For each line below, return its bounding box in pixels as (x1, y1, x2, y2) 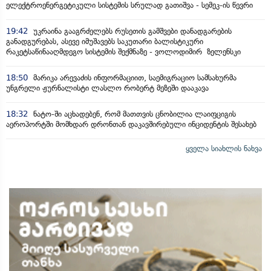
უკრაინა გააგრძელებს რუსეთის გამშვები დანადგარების (31, 26, 232, 36)
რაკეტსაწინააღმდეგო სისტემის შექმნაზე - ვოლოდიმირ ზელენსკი (6, 47, 241, 56)
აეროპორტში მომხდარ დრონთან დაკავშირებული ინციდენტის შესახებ (6, 119, 256, 129)
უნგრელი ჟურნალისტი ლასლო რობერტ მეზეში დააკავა (6, 83, 209, 93)
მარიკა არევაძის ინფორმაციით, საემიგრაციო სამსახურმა (31, 73, 237, 82)
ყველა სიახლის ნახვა (186, 143, 262, 153)
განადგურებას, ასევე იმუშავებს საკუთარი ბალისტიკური (6, 36, 203, 46)
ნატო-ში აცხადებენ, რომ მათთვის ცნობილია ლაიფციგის (31, 109, 236, 119)
